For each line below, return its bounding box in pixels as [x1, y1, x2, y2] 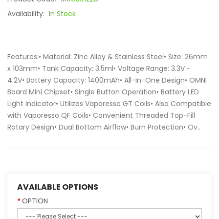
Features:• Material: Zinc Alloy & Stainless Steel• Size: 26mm [7, 52, 208, 62]
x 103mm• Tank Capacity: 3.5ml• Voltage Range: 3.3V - [7, 64, 191, 73]
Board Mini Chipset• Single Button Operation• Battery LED [7, 87, 199, 97]
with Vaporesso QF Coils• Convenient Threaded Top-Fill [7, 110, 195, 120]
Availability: [7, 9, 46, 19]
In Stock [49, 9, 76, 19]
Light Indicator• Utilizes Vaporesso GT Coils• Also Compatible [7, 99, 211, 109]
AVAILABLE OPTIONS [17, 181, 98, 193]
